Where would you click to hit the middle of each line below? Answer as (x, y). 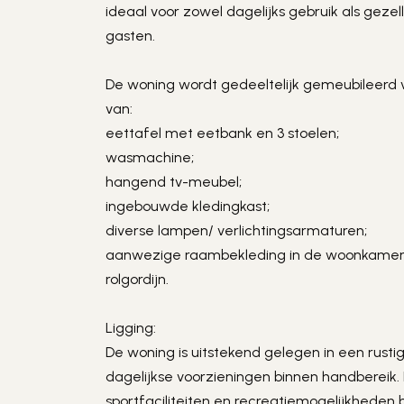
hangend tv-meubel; (174, 182)
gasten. (131, 36)
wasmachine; (150, 157)
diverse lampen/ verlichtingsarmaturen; (237, 230)
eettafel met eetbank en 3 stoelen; (223, 133)
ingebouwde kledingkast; (188, 206)
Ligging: (131, 328)
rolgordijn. (138, 279)
